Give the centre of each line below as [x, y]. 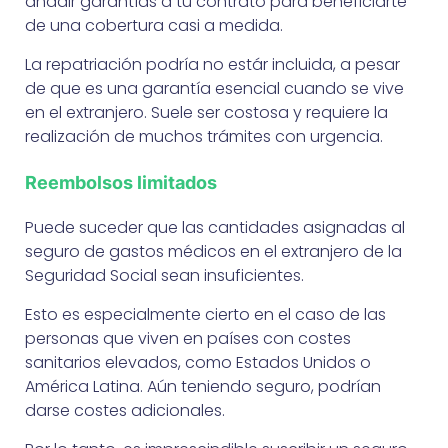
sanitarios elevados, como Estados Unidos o [198, 362]
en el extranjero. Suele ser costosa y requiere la [206, 112]
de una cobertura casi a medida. [154, 25]
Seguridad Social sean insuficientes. [164, 275]
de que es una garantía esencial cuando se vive [214, 88]
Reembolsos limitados [121, 182]
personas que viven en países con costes [188, 338]
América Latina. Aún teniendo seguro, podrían [203, 386]
